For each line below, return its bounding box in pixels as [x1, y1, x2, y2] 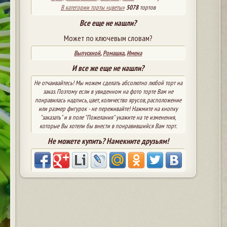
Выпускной [74, 48, 101, 57]
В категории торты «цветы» [60, 3, 125, 12]
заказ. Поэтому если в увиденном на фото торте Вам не [43, 87, 173, 96]
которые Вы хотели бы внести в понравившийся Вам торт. [39, 121, 177, 130]
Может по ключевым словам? [63, 32, 153, 43]
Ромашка [103, 48, 125, 57]
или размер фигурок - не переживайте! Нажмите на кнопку [38, 104, 178, 113]
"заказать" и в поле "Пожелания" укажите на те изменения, [40, 112, 176, 122]
